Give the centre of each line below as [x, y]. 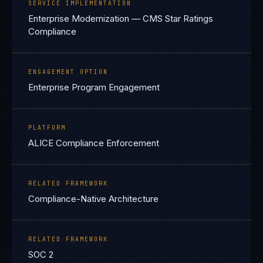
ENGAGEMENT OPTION [68, 72]
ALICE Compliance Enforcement [94, 143]
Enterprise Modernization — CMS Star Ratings [121, 18]
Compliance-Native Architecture [93, 199]
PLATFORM [47, 128]
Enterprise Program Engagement [94, 87]
